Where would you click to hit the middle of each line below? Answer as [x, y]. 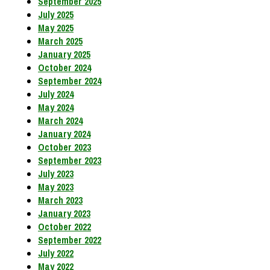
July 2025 [56, 15]
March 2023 [60, 200]
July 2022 [56, 253]
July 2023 [56, 174]
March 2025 [60, 41]
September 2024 [70, 81]
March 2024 [60, 121]
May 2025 [56, 28]
